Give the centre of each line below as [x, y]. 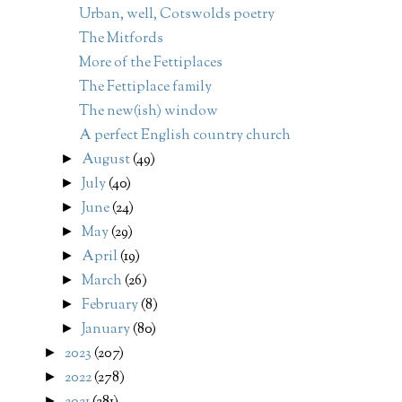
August [108, 161]
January [108, 330]
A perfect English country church [184, 136]
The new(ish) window [148, 112]
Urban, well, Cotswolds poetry [176, 15]
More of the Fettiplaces [150, 64]
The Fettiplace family [145, 88]
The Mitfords [121, 39]
